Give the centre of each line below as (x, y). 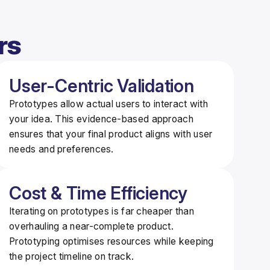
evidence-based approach (135, 119)
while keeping (182, 241)
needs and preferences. (61, 149)
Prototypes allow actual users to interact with (108, 104)
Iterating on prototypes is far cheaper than (102, 211)
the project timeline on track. (72, 256)
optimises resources (107, 241)
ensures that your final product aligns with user (111, 134)
